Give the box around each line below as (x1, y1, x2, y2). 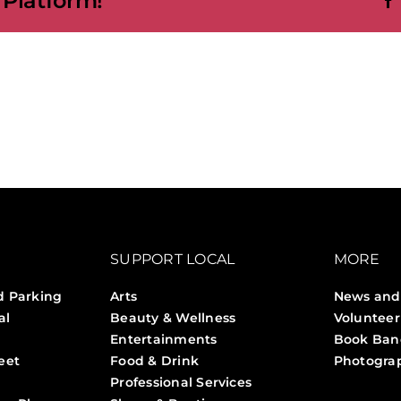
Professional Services (110, 374, 252, 391)
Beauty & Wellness (110, 310, 236, 327)
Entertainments (110, 331, 218, 348)
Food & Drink (110, 353, 200, 370)
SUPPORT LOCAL (110, 251, 235, 269)
